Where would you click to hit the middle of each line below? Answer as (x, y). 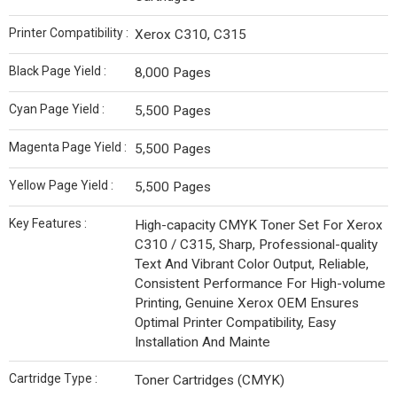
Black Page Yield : (58, 71)
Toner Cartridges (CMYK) (210, 381)
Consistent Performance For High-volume (260, 284)
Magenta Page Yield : (68, 148)
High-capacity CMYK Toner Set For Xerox (259, 226)
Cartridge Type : (53, 379)
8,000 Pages (173, 73)
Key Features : (48, 224)
